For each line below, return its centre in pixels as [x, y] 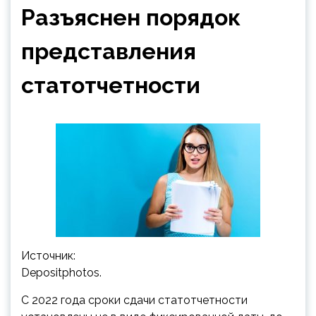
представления [109, 51]
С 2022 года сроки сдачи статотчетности [134, 300]
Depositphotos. [61, 273]
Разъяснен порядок [131, 17]
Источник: [48, 256]
